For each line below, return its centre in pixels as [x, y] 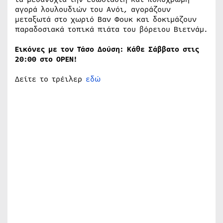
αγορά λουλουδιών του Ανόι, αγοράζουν [93, 9]
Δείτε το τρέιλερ [50, 79]
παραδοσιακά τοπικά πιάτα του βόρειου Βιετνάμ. [111, 29]
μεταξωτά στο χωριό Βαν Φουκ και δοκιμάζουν [106, 19]
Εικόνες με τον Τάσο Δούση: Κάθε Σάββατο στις [107, 49]
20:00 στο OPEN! [46, 59]
